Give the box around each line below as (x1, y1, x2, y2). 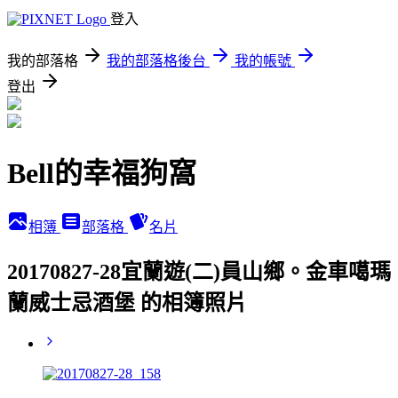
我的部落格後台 (107, 53, 206, 68)
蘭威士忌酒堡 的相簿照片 (7, 291, 247, 314)
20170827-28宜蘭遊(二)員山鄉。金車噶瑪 (7, 259, 391, 283)
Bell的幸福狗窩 (7, 157, 196, 190)
